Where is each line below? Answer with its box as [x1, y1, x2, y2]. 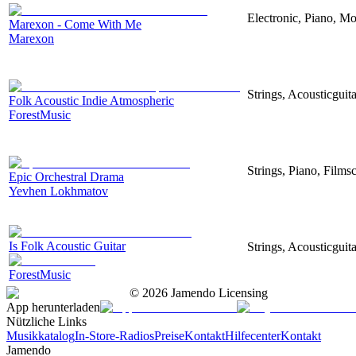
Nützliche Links [6, 314, 87, 328]
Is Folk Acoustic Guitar [9, 238, 126, 253]
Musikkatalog [6, 328, 75, 342]
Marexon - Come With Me [9, 17, 141, 31]
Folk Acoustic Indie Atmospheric [9, 93, 174, 107]
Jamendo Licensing [168, 285, 268, 300]
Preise [154, 328, 184, 342]
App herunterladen [6, 300, 100, 314]
